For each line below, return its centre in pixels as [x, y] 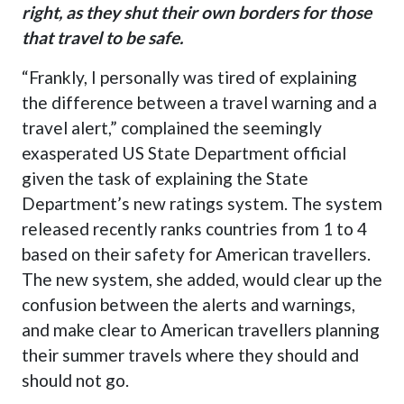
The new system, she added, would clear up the [202, 280]
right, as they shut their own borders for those [196, 13]
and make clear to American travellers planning [200, 330]
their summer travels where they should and [190, 355]
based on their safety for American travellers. [196, 254]
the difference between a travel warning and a [199, 103]
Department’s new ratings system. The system [202, 204]
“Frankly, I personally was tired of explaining [189, 78]
